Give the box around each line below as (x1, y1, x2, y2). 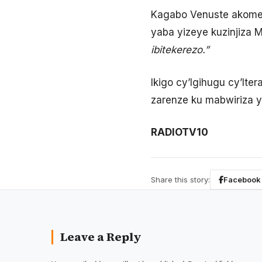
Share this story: (151, 175, 210, 185)
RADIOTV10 (151, 126, 208, 139)
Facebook (223, 175, 261, 185)
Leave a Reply (60, 229, 142, 246)
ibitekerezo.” (151, 44, 209, 56)
